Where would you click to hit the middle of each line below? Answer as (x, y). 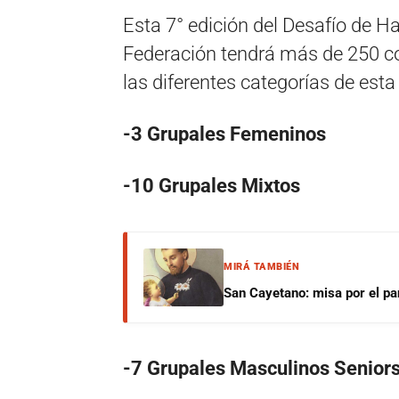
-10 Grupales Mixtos (212, 185)
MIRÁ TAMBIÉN (261, 266)
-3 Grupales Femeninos (224, 134)
